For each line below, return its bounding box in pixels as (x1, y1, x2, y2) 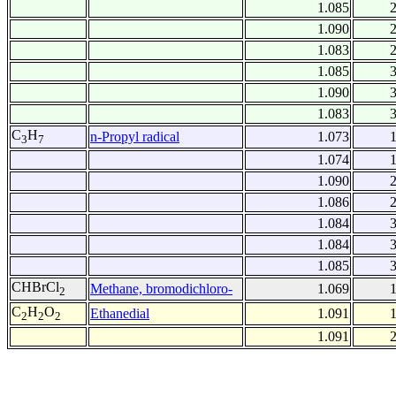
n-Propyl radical (90, 129, 179, 145)
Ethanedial (90, 306, 149, 322)
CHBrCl (11, 279, 59, 295)
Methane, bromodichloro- (90, 281, 232, 297)
